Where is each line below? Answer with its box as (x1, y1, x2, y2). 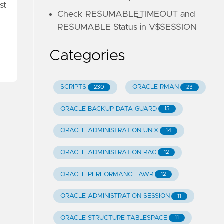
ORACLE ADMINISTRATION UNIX (60, 127, 158, 134)
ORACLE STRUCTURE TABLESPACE (60, 214, 167, 221)
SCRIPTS (60, 84, 86, 91)
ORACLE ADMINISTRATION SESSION (60, 193, 170, 200)
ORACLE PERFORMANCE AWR (60, 171, 153, 178)
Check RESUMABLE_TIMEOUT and (57, 10, 196, 19)
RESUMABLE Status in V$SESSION (57, 23, 197, 32)
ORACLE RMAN (132, 84, 179, 91)
